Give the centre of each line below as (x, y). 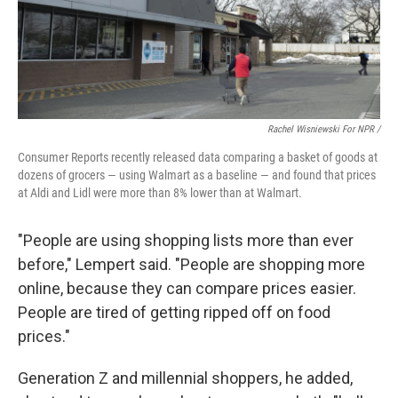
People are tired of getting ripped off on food (174, 313)
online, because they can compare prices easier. (187, 289)
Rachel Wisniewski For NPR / (324, 130)
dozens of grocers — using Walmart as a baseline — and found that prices (197, 175)
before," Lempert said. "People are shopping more (191, 265)
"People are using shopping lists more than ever (186, 241)
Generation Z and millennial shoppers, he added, (185, 378)
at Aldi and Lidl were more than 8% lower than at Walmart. (160, 193)
